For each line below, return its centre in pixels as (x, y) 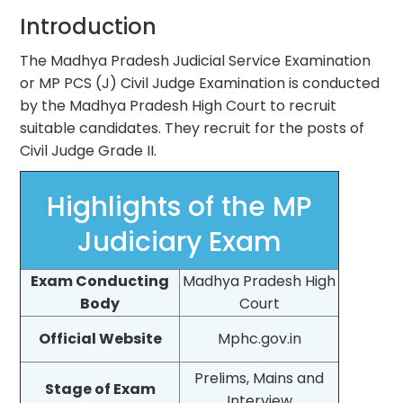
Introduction (89, 26)
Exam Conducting (100, 281)
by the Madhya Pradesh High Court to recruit (179, 105)
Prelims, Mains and (260, 378)
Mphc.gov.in (259, 338)
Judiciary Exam (180, 242)
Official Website (100, 338)
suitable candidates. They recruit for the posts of (193, 128)
